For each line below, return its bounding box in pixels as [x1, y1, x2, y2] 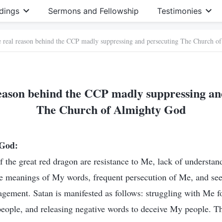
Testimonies [157, 6, 202, 16]
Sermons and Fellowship [48, 6, 139, 16]
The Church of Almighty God [36, 101, 186, 118]
